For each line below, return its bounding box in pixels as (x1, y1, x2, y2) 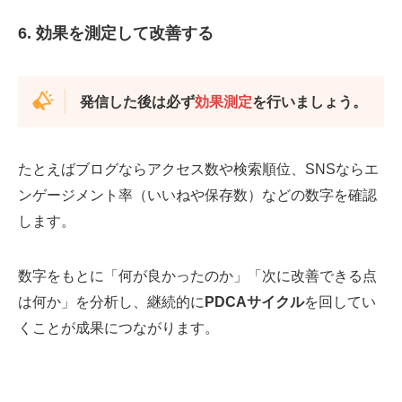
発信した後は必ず (79, 92, 195, 109)
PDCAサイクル (205, 293, 304, 310)
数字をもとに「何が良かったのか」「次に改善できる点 (18, 267, 377, 284)
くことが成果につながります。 (18, 319, 219, 336)
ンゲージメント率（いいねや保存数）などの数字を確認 (18, 187, 377, 204)
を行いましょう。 (251, 92, 367, 109)
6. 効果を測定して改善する (18, 24, 214, 43)
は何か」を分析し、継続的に (18, 293, 205, 310)
